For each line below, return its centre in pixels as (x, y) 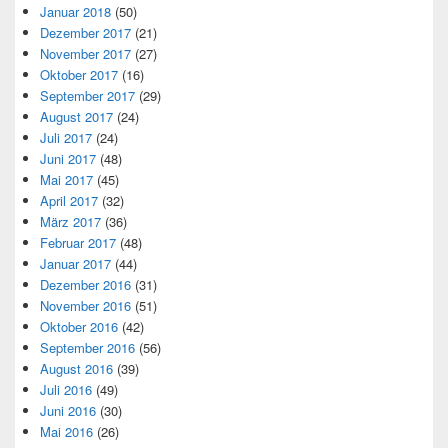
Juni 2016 (68, 410)
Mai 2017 (66, 179)
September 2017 (87, 95)
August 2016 (76, 368)
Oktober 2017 (79, 74)
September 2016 (87, 347)
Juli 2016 (66, 389)
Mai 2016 (66, 431)
